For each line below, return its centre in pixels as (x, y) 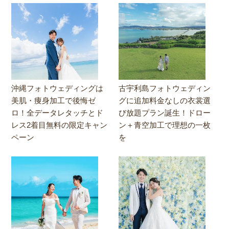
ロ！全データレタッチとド (58, 112)
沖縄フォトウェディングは (58, 88)
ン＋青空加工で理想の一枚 (165, 125)
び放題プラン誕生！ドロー (165, 112)
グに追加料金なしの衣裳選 (165, 100)
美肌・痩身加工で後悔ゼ (54, 100)
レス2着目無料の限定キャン (60, 125)
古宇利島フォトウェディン (165, 88)
